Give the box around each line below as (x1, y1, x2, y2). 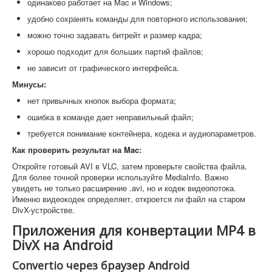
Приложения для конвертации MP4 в (12, 221, 256, 240)
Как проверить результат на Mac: (12, 144, 141, 156)
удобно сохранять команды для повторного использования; (27, 13, 248, 25)
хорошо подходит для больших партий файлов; (27, 46, 203, 58)
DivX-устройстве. (12, 204, 75, 216)
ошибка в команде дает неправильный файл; (27, 111, 194, 123)
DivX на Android (12, 236, 113, 254)
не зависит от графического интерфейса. (27, 62, 179, 74)
